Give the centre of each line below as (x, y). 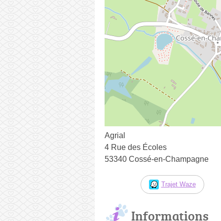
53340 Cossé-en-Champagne (157, 159)
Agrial (115, 135)
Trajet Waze (178, 184)
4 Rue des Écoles (136, 147)
